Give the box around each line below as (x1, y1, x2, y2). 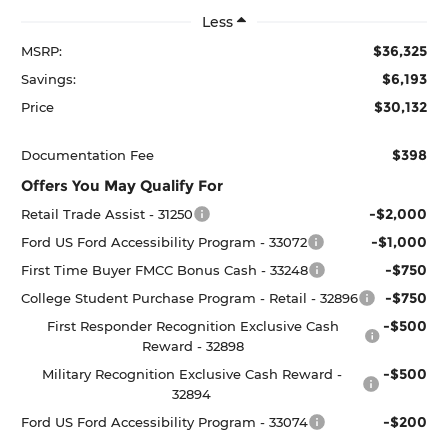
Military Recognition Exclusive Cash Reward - (41, 365, 342, 382)
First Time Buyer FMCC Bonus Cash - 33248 (21, 261, 309, 278)
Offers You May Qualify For (21, 175, 224, 195)
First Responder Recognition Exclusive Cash (46, 317, 339, 334)
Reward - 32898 (141, 337, 244, 354)
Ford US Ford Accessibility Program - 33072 (21, 233, 308, 250)
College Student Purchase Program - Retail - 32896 (21, 289, 359, 306)
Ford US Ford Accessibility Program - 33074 (21, 413, 309, 430)
